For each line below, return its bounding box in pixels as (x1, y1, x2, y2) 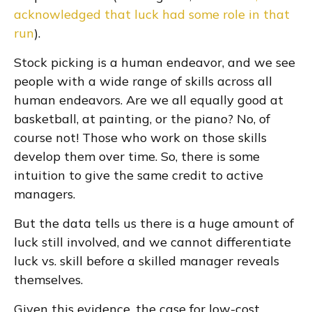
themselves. (14, 272, 83, 288)
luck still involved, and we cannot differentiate (14, 234, 291, 250)
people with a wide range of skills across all (14, 73, 272, 89)
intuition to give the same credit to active (14, 167, 263, 183)
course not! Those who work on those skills (14, 130, 267, 146)
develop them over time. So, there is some (14, 148, 260, 164)
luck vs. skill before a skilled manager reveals (14, 253, 279, 269)
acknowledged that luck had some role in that (14, 6, 290, 22)
